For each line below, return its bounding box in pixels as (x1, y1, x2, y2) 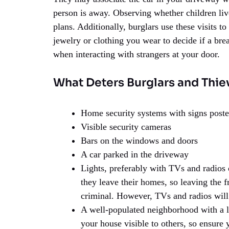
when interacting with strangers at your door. (53, 49, 220, 59)
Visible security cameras (81, 121, 171, 132)
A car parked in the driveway (81, 149, 189, 159)
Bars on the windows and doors (81, 135, 198, 146)
